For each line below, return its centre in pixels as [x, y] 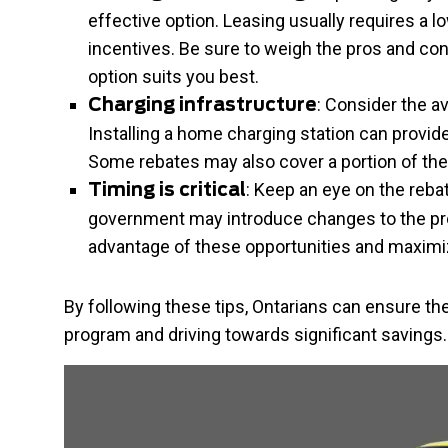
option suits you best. [173, 76]
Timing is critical [167, 191]
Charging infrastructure [202, 106]
